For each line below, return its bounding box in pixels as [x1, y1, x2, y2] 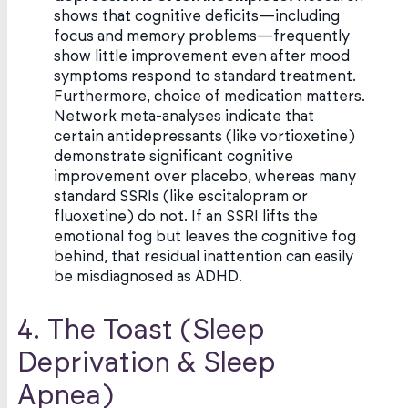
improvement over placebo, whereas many [54, 169, 357, 185]
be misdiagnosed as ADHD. [54, 270, 243, 285]
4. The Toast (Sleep [17, 317, 265, 345]
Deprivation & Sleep [17, 350, 276, 378]
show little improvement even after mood [54, 49, 351, 65]
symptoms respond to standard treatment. [54, 69, 357, 85]
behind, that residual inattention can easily [54, 250, 354, 265]
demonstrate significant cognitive [54, 149, 294, 165]
